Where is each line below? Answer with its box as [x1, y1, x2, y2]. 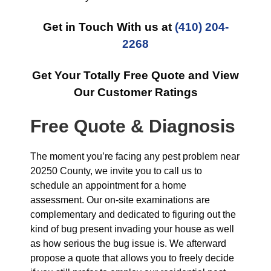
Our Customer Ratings [73, 86, 198, 99]
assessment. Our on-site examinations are [30, 195, 210, 205]
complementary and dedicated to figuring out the [30, 209, 236, 220]
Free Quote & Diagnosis [30, 116, 235, 136]
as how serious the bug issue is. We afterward [30, 238, 226, 249]
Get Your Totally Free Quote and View [32, 69, 239, 82]
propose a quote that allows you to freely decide [30, 253, 234, 263]
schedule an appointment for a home [30, 180, 186, 191]
